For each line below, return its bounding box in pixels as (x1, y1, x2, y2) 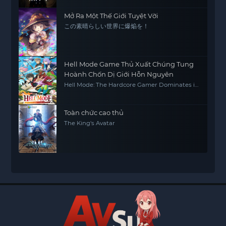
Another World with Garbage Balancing (64, 88, 181, 95)
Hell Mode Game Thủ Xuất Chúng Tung (64, 60, 194, 68)
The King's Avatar (64, 120, 116, 127)
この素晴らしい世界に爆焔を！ (64, 23, 149, 30)
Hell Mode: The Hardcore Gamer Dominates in (64, 81, 199, 88)
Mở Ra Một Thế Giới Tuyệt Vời (64, 12, 159, 20)
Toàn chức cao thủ (64, 108, 124, 117)
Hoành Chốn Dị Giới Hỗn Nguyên (64, 70, 174, 78)
